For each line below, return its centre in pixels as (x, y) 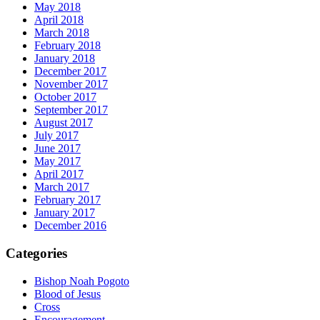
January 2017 (65, 213)
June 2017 (57, 149)
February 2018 (67, 46)
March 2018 (62, 33)
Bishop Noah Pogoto (82, 281)
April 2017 (59, 174)
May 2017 (57, 161)
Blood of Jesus (67, 294)
